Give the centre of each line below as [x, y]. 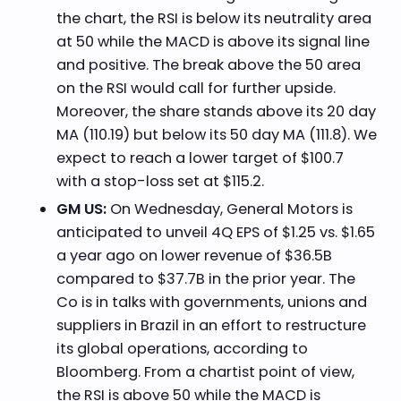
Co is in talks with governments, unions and [211, 302]
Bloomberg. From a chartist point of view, [205, 371]
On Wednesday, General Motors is [231, 209]
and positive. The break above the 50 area [208, 64]
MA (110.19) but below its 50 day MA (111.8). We [216, 134]
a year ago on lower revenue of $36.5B [194, 255]
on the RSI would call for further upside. [196, 88]
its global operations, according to [182, 348]
